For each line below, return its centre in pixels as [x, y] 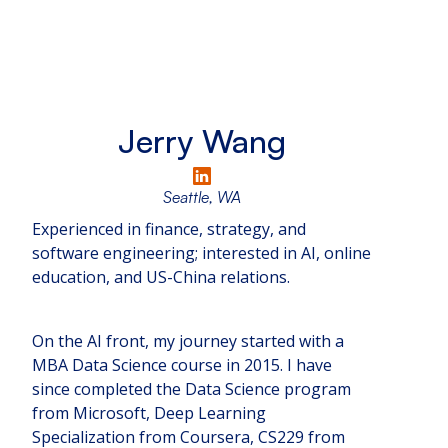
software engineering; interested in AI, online [201, 253]
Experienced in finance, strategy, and [169, 229]
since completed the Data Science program [191, 389]
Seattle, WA [201, 197]
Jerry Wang [201, 141]
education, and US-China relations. [161, 277]
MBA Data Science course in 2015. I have [182, 365]
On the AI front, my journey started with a [188, 341]
